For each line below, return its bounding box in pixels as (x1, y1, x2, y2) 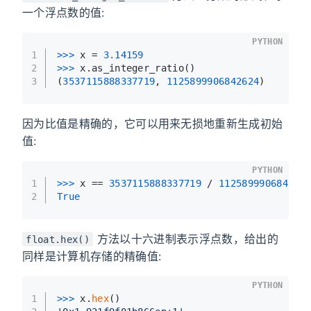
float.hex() (26, 233, 90, 245)
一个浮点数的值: (22, 5, 105, 19)
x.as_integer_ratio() (80, 62, 196, 74)
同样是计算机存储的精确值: (22, 249, 162, 263)
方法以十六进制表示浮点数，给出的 (93, 231, 278, 246)
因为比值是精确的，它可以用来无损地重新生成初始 (22, 116, 283, 131)
